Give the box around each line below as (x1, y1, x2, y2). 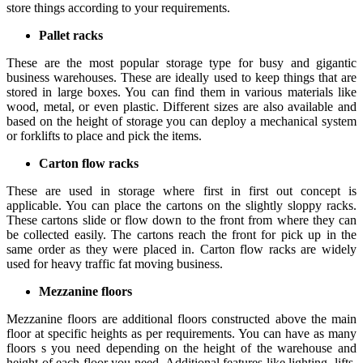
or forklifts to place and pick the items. (6, 128, 202, 143)
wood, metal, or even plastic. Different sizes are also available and (6, 99, 357, 113)
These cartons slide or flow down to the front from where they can (6, 212, 357, 227)
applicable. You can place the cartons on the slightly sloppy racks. (6, 198, 357, 212)
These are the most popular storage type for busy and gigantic (6, 55, 357, 70)
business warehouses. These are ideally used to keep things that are (6, 70, 357, 84)
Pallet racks (39, 28, 103, 42)
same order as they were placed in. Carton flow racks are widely (6, 241, 357, 256)
